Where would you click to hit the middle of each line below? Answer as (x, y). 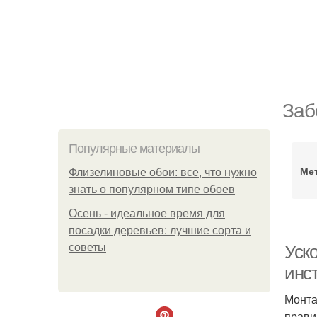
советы (87, 247)
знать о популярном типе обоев (152, 189)
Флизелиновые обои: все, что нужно (163, 172)
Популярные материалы (134, 149)
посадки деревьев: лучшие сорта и (160, 230)
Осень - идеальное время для (147, 213)
